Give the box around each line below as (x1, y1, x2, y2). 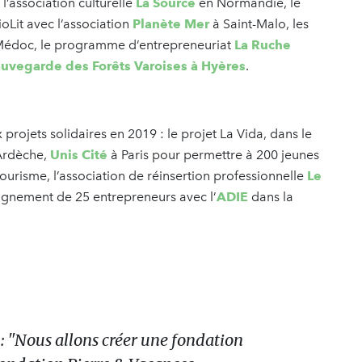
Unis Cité (50, 147, 107, 163)
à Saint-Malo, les (209, 16, 309, 32)
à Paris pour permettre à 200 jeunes (107, 147, 319, 163)
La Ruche (234, 37, 291, 53)
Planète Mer (133, 16, 209, 32)
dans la (248, 189, 293, 205)
